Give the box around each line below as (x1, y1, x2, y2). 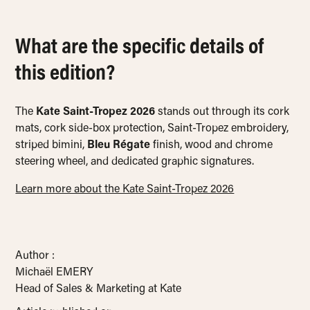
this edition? (15, 63, 116, 86)
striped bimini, (15, 140, 88, 152)
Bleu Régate (87, 140, 151, 152)
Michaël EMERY (15, 267, 93, 279)
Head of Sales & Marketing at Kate (15, 284, 182, 295)
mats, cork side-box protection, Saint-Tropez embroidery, (15, 123, 289, 135)
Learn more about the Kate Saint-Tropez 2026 (15, 184, 235, 196)
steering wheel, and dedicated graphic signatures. (15, 156, 255, 168)
